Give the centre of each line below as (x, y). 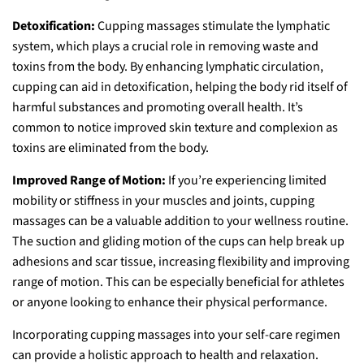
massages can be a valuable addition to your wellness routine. (180, 221)
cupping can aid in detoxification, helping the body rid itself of (180, 87)
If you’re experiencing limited (246, 180)
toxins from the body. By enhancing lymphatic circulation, (168, 67)
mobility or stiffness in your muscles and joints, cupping (163, 201)
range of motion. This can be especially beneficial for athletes (178, 282)
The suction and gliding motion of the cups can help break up (178, 241)
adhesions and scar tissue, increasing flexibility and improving (181, 262)
